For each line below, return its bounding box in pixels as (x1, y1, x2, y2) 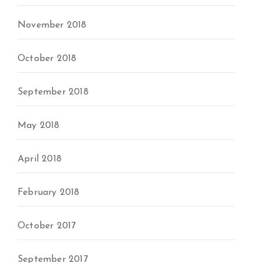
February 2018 (18, 188, 80, 197)
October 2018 (18, 54, 77, 63)
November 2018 (18, 21, 87, 30)
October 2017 (18, 221, 76, 231)
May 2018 (18, 121, 60, 130)
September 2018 (18, 87, 89, 97)
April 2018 (18, 154, 62, 164)
